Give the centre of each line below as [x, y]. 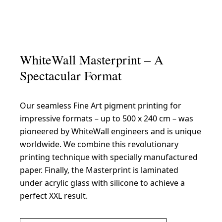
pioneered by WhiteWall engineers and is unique [111, 132]
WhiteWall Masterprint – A [92, 60]
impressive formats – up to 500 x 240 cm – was [107, 119]
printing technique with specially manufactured [109, 157]
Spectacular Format [71, 76]
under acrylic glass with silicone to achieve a [102, 183]
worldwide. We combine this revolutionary [99, 144]
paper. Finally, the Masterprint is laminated [99, 170]
